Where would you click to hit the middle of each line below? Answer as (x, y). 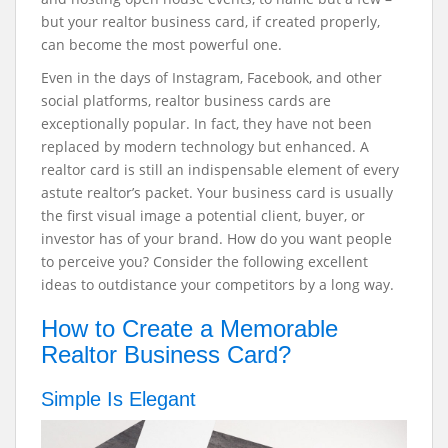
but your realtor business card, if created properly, (210, 21)
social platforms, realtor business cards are (186, 100)
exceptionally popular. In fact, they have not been (206, 123)
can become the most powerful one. (163, 44)
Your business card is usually (295, 192)
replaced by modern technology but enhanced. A (205, 146)
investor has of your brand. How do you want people (216, 238)
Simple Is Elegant (121, 399)
